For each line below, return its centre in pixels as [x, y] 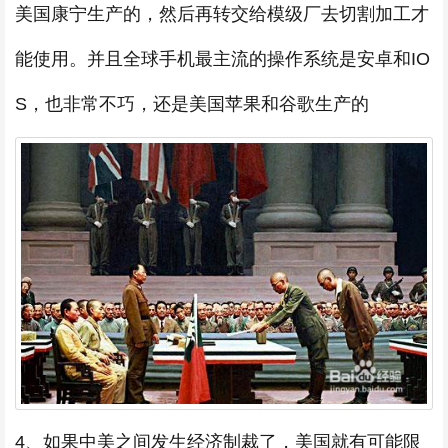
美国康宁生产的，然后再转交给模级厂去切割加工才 [222, 13]
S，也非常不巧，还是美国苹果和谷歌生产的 [192, 103]
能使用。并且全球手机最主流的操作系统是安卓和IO [222, 58]
